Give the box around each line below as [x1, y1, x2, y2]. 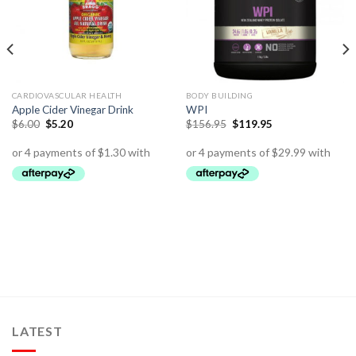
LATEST [12, 323, 63, 339]
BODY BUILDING [185, 91, 253, 101]
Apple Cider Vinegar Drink [11, 103, 133, 116]
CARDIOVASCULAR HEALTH [11, 91, 122, 101]
